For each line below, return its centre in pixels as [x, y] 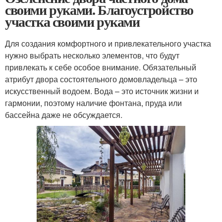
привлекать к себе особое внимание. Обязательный [101, 67]
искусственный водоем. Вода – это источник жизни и [102, 91]
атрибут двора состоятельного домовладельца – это [101, 79]
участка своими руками [72, 22]
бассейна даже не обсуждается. [64, 115]
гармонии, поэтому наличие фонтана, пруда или [93, 103]
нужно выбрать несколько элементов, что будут [92, 55]
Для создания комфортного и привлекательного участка [108, 44]
